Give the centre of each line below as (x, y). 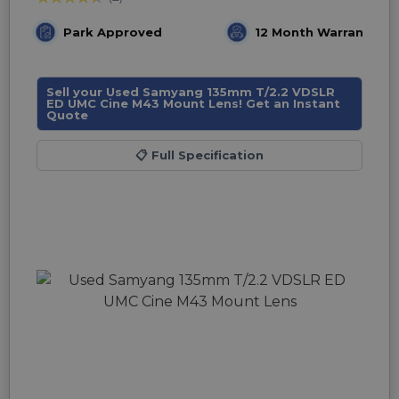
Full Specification (206, 155)
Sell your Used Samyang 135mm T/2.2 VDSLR (191, 92)
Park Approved (113, 32)
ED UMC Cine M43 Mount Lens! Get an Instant (193, 103)
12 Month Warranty (316, 32)
